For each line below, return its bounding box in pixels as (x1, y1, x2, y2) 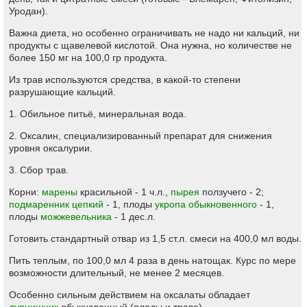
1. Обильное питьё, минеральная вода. (9, 108, 186, 119)
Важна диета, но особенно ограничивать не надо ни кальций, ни (9, 27, 299, 38)
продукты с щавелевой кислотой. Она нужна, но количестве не (9, 40, 292, 51)
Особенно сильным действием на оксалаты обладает (9, 289, 250, 300)
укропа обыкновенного (155, 199, 257, 210)
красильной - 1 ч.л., (77, 186, 171, 197)
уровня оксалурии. (9, 143, 93, 153)
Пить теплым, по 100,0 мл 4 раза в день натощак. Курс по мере (9, 255, 296, 266)
